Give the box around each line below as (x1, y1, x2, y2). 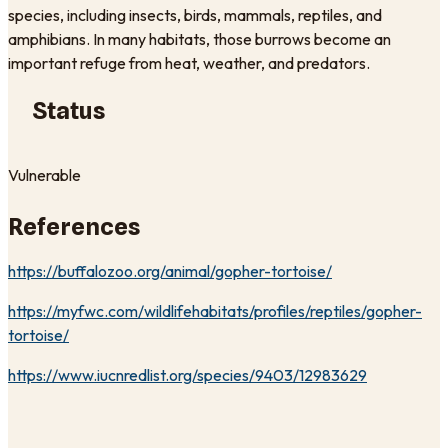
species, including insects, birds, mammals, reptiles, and (8, 5, 382, 26)
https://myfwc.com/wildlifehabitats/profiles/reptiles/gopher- (8, 300, 422, 321)
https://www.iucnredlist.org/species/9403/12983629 (8, 364, 367, 385)
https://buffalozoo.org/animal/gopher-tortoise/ (8, 260, 332, 281)
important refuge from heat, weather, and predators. (8, 53, 370, 74)
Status (32, 95, 105, 125)
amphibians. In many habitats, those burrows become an (8, 29, 391, 50)
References (8, 211, 140, 241)
